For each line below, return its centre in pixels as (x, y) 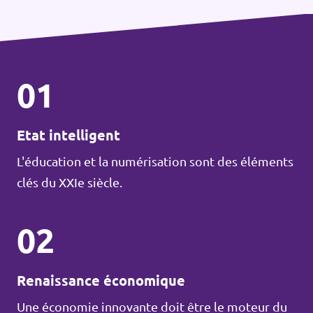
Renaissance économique (101, 281)
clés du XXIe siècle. (70, 182)
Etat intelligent (68, 135)
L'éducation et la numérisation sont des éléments (155, 161)
